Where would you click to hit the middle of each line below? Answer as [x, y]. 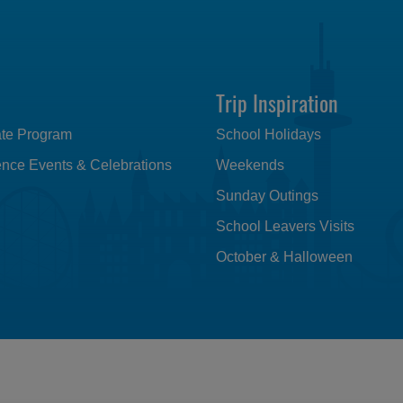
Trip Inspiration [277, 102]
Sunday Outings [267, 196]
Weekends [250, 165]
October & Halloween [284, 257]
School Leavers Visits [285, 226]
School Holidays [269, 134]
